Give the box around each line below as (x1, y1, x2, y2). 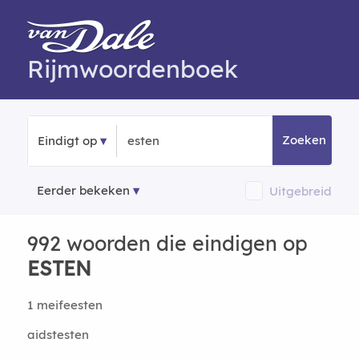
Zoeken (282, 132, 327, 147)
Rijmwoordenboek (26, 54, 238, 84)
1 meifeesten (26, 297, 103, 313)
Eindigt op (37, 133, 97, 148)
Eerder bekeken (36, 183, 130, 198)
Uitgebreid (269, 183, 333, 199)
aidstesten (26, 327, 89, 342)
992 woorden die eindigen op (26, 231, 308, 256)
